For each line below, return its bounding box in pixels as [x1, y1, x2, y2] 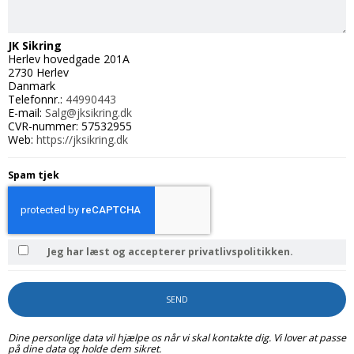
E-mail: [8, 105, 45, 121]
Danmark [8, 78, 55, 94]
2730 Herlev [8, 65, 69, 81]
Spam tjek [8, 168, 59, 183]
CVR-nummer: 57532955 [8, 119, 132, 134]
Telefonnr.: [8, 92, 66, 107]
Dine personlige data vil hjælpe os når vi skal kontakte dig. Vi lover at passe [8, 331, 346, 345]
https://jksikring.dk [36, 132, 128, 148]
